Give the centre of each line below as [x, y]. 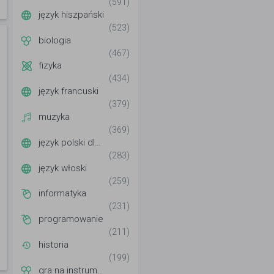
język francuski [68, 91]
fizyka [50, 66]
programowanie [71, 219]
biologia [55, 40]
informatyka [62, 194]
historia [54, 244]
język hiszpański [71, 14]
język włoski [63, 168]
